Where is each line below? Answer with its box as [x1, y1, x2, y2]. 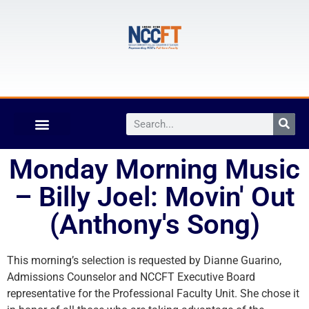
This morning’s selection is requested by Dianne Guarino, [7, 254, 281, 267]
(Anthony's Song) [49, 208, 260, 241]
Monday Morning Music [9, 153, 300, 186]
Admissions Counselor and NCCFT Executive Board [7, 270, 255, 283]
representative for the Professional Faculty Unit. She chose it [7, 287, 299, 300]
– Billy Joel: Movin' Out [14, 181, 295, 213]
